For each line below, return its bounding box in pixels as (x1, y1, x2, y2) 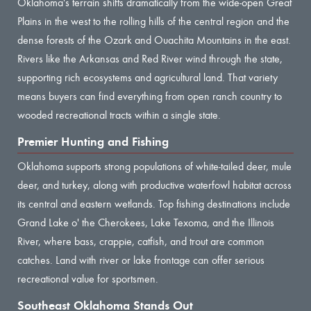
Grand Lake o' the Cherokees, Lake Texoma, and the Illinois (17, 215, 274, 229)
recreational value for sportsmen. (17, 271, 158, 285)
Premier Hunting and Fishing (17, 133, 169, 149)
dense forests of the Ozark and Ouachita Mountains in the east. (17, 33, 291, 47)
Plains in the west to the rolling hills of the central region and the (17, 14, 289, 28)
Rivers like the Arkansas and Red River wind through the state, (17, 51, 283, 65)
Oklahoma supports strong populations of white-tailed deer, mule (17, 159, 292, 173)
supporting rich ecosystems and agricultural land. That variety (17, 70, 278, 84)
